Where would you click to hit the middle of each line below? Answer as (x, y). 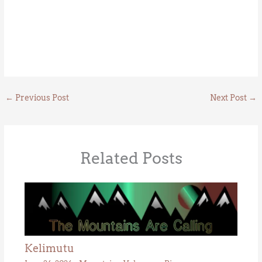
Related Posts (131, 158)
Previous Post (42, 98)
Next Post (229, 98)
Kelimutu (49, 249)
